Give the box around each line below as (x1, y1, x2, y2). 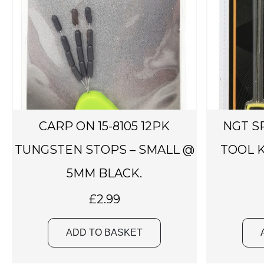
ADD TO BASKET (66, 227, 143, 237)
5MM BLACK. (67, 166, 142, 180)
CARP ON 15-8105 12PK (39, 118, 170, 133)
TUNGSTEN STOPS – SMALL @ (14, 142, 194, 157)
